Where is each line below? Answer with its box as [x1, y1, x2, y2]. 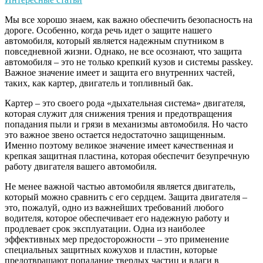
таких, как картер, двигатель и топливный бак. [5, 78, 193, 89]
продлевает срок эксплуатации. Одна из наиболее [5, 224, 205, 234]
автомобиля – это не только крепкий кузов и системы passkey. [5, 57, 253, 68]
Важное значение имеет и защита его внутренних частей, [5, 68, 235, 78]
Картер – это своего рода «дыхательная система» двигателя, [5, 98, 245, 109]
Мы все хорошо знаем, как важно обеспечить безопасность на [5, 15, 252, 25]
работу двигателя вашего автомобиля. [5, 161, 157, 172]
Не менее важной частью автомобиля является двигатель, [5, 181, 235, 192]
